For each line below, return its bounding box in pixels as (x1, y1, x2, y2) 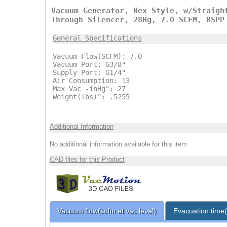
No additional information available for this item (49, 140, 187, 148)
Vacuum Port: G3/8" (52, 60, 126, 68)
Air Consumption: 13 (52, 76, 130, 85)
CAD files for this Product (49, 155, 125, 163)
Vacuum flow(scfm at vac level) (57, 206, 157, 215)
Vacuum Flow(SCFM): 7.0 (52, 52, 142, 60)
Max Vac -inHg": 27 (52, 84, 126, 93)
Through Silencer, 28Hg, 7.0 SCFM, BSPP (51, 15, 224, 24)
